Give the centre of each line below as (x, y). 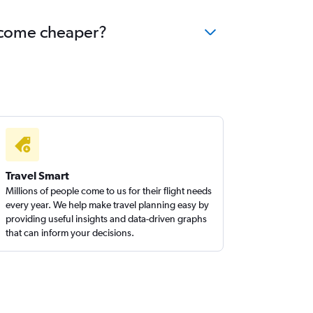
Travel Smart (38, 175)
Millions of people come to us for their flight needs (109, 191)
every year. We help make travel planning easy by (108, 205)
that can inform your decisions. (70, 233)
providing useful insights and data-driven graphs (107, 219)
